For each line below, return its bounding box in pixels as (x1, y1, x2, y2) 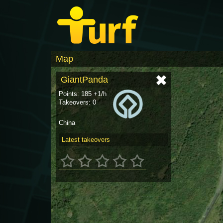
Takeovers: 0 (59, 99, 96, 106)
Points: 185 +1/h (59, 90, 107, 98)
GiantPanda (61, 75, 108, 85)
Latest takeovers (62, 135, 110, 143)
